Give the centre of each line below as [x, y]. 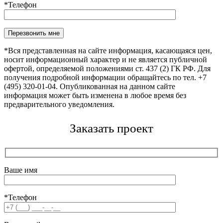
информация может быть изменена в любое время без [95, 96]
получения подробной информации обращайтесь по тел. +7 [105, 78]
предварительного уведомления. [59, 105]
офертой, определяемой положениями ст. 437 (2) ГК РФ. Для [107, 69]
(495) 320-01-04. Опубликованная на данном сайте [90, 87]
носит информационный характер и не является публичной [106, 60]
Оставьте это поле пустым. [49, 32]
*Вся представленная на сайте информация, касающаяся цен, [108, 51]
